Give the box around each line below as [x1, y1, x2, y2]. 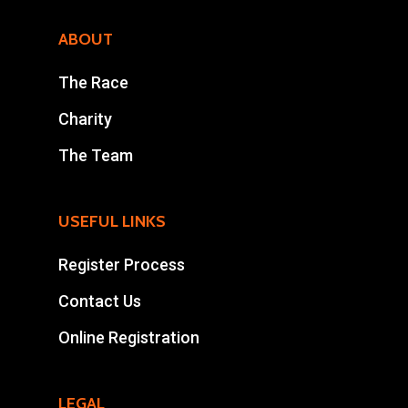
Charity [58, 108, 112, 128]
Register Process [58, 254, 185, 274]
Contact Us [58, 291, 141, 311]
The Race [58, 72, 128, 92]
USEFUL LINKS [58, 210, 166, 231]
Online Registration [58, 327, 199, 347]
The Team [58, 145, 133, 165]
